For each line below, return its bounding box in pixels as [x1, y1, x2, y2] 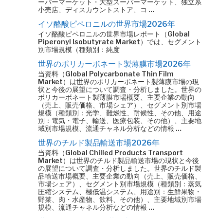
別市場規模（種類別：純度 [38, 45, 120, 54]
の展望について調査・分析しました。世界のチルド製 [38, 164, 201, 172]
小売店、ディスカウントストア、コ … [38, 5, 154, 14]
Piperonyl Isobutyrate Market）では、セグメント [38, 37, 201, 46]
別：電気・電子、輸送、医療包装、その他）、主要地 [38, 116, 201, 125]
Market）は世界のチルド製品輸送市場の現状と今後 [38, 156, 199, 164]
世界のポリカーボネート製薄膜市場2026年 [38, 59, 191, 69]
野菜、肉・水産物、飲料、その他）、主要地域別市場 [38, 195, 201, 203]
